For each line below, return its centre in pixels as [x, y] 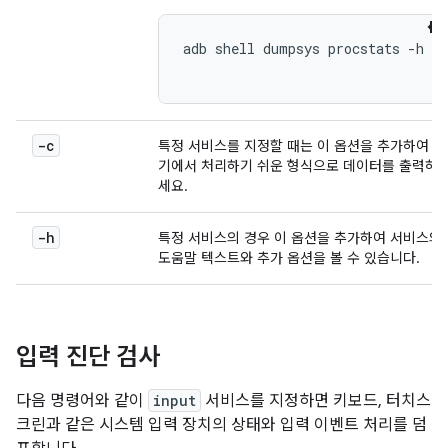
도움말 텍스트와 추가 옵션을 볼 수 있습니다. [289, 258]
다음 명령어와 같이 [82, 401]
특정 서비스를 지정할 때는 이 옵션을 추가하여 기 [302, 146]
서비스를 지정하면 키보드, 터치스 [316, 401]
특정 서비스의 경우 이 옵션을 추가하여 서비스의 [300, 238]
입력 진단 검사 [88, 357]
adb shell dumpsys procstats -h [303, 48]
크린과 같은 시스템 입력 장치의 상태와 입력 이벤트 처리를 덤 [221, 425]
